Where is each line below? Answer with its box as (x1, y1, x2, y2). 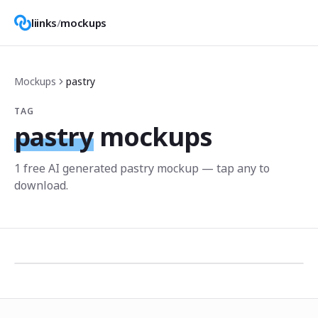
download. (14, 177, 68, 193)
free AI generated (21, 160, 120, 176)
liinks (31, 16, 57, 30)
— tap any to (199, 160, 270, 176)
